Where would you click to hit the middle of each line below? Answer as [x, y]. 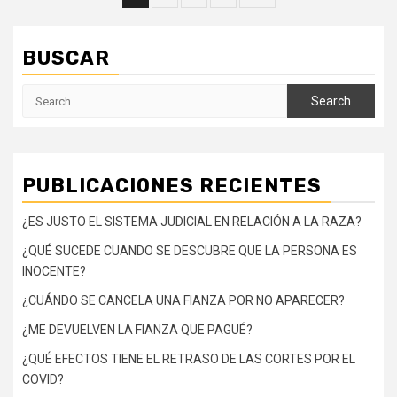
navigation [194, 24]
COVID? [43, 380]
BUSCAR [66, 58]
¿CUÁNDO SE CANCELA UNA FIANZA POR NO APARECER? [183, 301]
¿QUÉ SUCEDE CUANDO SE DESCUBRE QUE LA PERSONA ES [190, 251]
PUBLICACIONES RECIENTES [172, 186]
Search [42, 93]
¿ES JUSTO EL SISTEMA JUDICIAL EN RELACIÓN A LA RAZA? [192, 222]
